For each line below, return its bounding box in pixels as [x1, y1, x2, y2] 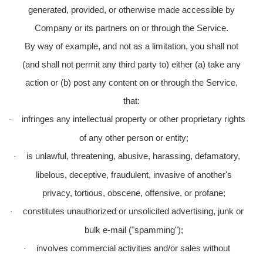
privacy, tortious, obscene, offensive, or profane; [42, 187, 225, 198]
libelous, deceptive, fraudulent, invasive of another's [36, 169, 232, 180]
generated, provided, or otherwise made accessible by [28, 4, 235, 15]
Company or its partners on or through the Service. [35, 22, 228, 33]
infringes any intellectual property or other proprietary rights [21, 113, 245, 124]
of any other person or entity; [79, 132, 188, 143]
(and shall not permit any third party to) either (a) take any [22, 59, 241, 69]
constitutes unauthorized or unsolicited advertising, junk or [23, 205, 244, 216]
